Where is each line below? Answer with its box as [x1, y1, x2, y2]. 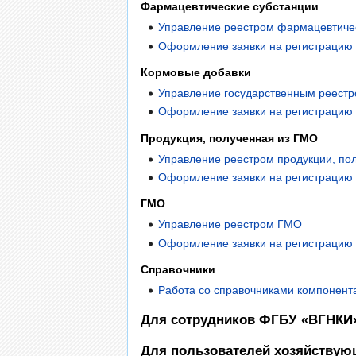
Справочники [141, 263, 215, 277]
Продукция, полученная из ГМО [141, 131, 318, 145]
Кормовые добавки [141, 65, 251, 79]
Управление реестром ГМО [158, 218, 303, 231]
